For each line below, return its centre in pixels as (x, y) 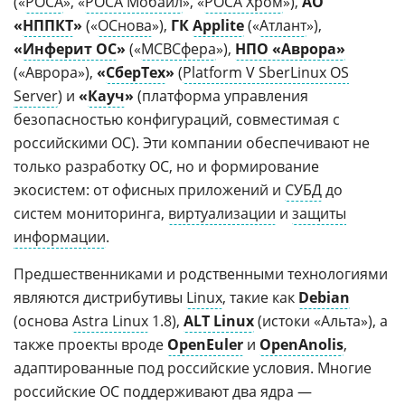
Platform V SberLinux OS (266, 72)
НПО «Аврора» (290, 49)
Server (36, 96)
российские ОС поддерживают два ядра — (163, 391)
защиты (319, 213)
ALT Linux (219, 321)
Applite (218, 25)
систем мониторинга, (91, 213)
